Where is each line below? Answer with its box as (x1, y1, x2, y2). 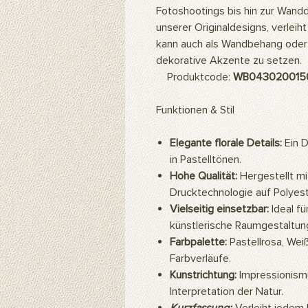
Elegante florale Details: (170, 136, 282, 150)
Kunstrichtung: (170, 268, 236, 282)
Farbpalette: (170, 235, 227, 249)
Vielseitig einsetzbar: (170, 202, 269, 216)
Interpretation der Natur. (170, 285, 283, 298)
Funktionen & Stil (156, 103, 234, 117)
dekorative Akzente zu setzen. (156, 54, 302, 67)
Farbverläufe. (170, 252, 231, 265)
